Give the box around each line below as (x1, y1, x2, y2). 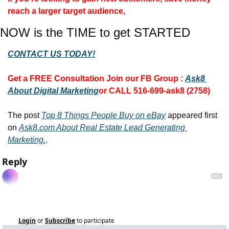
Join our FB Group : (106, 74, 183, 83)
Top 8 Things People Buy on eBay (41, 111, 166, 120)
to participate (77, 216, 114, 225)
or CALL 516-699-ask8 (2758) (99, 86, 210, 96)
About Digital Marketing (8, 86, 99, 96)
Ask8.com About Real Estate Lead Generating (19, 123, 185, 132)
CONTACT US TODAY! (8, 50, 95, 59)
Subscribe (45, 216, 75, 225)
